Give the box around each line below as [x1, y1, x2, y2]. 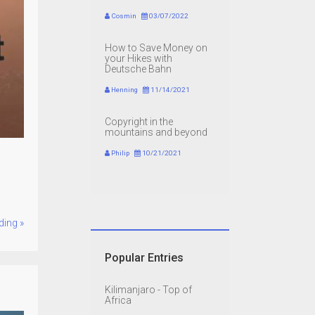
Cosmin [109, 12, 136, 20]
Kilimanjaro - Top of [104, 284, 192, 296]
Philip [109, 149, 129, 157]
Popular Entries [104, 251, 184, 265]
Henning [109, 86, 138, 94]
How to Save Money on [104, 42, 207, 54]
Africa [104, 295, 131, 307]
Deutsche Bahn [104, 63, 172, 75]
